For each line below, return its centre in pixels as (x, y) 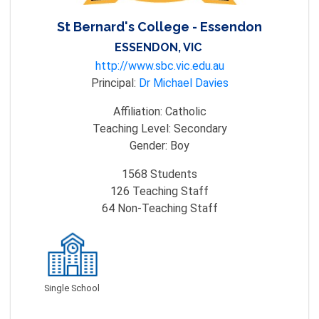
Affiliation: (139, 111)
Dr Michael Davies (183, 83)
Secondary (200, 129)
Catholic (185, 111)
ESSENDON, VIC (158, 47)
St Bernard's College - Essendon (159, 27)
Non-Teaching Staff (166, 208)
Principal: (115, 83)
